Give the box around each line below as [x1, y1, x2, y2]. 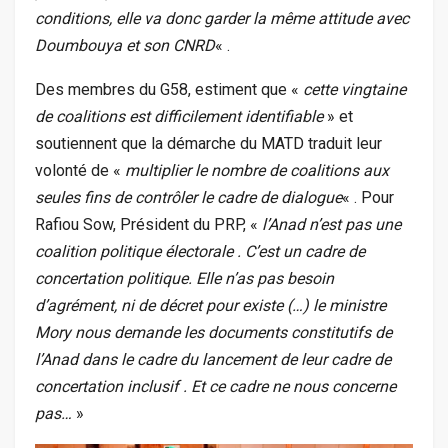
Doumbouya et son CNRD [35, 36, 215, 56]
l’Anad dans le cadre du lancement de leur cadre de [35, 350, 391, 370]
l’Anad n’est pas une [262, 215, 401, 235]
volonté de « [35, 161, 125, 181]
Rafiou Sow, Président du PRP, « [35, 215, 262, 235]
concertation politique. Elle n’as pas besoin [35, 269, 334, 289]
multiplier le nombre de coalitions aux [125, 161, 389, 181]
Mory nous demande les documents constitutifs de [35, 323, 392, 343]
